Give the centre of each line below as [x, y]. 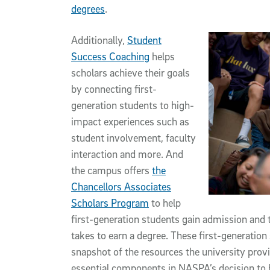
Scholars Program [110, 203]
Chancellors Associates [121, 187]
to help [165, 203]
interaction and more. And [127, 154]
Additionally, [99, 40]
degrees [88, 9]
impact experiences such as [130, 122]
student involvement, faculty [133, 138]
